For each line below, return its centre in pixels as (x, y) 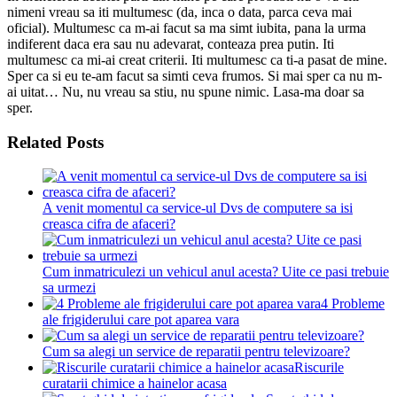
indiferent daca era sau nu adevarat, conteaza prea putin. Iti (171, 43)
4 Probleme (353, 304)
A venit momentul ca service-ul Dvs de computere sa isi (198, 208)
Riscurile (319, 368)
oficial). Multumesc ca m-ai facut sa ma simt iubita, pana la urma (187, 27)
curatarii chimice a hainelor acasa (135, 384)
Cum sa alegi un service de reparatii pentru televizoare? (196, 352)
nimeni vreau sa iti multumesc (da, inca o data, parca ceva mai (179, 12)
